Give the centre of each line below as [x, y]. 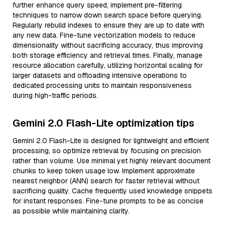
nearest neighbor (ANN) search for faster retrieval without [106, 181]
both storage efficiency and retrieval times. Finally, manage [107, 55]
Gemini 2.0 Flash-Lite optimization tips [103, 123]
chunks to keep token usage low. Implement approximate [104, 171]
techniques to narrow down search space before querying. [107, 15]
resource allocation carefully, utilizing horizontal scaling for [108, 65]
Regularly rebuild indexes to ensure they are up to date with [108, 25]
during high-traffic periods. [55, 95]
